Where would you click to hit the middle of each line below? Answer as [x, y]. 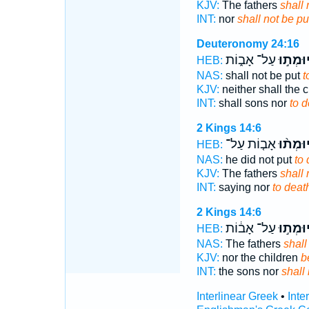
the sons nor [248, 271]
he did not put [258, 160]
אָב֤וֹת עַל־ [250, 144]
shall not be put [262, 76]
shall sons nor [252, 103]
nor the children [260, 258]
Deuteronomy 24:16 [248, 44]
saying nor [244, 187]
